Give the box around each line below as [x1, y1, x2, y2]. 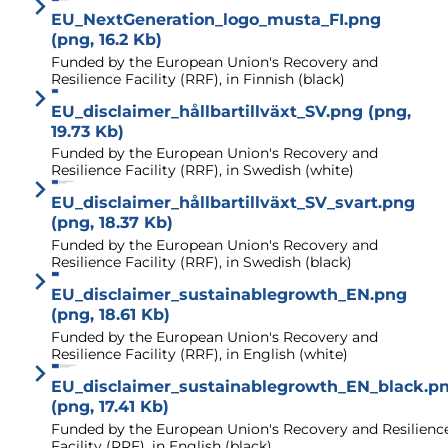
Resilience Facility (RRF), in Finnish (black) [51, 69, 345, 88]
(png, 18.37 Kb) [51, 213, 173, 233]
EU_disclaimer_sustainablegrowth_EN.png [51, 285, 407, 305]
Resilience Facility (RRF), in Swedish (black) [51, 252, 352, 271]
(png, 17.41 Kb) [51, 397, 169, 417]
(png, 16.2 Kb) [51, 30, 162, 50]
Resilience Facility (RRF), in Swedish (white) [51, 161, 354, 180]
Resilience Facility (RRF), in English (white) [51, 344, 348, 363]
